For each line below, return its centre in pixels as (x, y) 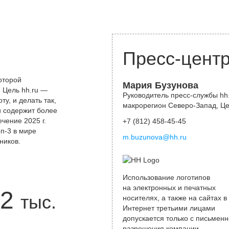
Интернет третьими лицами (169, 208)
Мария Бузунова (161, 85)
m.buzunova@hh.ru (155, 137)
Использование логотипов (166, 177)
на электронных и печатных (169, 188)
